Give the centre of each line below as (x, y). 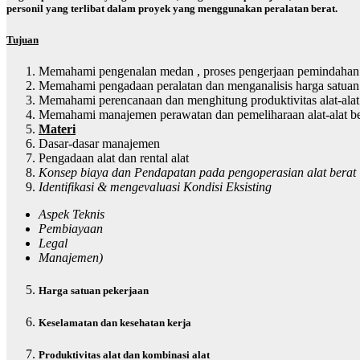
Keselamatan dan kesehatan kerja (115, 323)
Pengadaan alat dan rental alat (114, 157)
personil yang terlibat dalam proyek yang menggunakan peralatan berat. (172, 9)
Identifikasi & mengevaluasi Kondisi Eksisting (155, 186)
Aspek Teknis (72, 214)
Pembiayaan (71, 228)
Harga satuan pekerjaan (94, 290)
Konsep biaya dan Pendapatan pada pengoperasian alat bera (196, 172)
